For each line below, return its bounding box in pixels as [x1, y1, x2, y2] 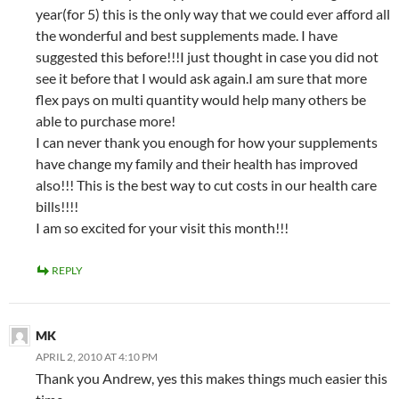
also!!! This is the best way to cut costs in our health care [36, 176, 377, 194]
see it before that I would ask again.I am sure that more [36, 69, 367, 87]
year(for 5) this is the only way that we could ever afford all [36, 5, 390, 23]
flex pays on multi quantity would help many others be [36, 91, 366, 109]
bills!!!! [36, 198, 78, 216]
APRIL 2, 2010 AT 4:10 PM [36, 350, 158, 364]
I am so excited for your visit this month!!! [36, 219, 289, 237]
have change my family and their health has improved [36, 155, 358, 173]
